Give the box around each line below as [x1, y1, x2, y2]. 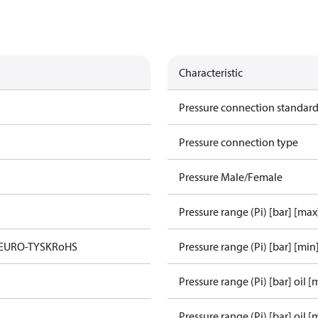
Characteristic [179, 65, 243, 79]
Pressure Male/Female [179, 170, 283, 184]
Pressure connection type [179, 135, 298, 149]
